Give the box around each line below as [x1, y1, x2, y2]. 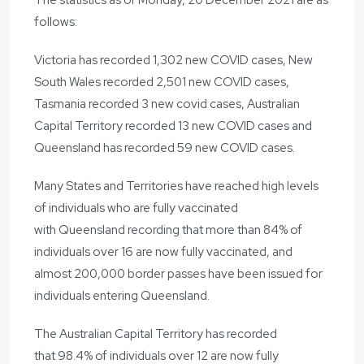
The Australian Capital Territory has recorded [34, 325, 277, 342]
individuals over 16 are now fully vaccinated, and [34, 243, 292, 260]
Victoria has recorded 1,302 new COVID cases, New [34, 51, 313, 68]
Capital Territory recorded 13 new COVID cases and [34, 117, 312, 134]
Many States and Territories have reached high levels [34, 177, 318, 194]
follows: [34, 13, 77, 30]
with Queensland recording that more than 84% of [34, 221, 302, 238]
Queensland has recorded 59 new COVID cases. [34, 139, 295, 156]
